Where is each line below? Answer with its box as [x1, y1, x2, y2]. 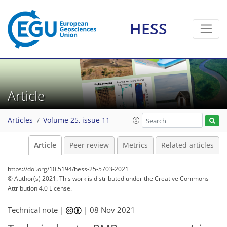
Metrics [122, 141, 148, 150]
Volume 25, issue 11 [43, 116, 110, 125]
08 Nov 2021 [90, 205, 136, 215]
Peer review [69, 141, 109, 150]
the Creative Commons [144, 174, 209, 183]
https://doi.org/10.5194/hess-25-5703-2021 [8, 165, 129, 173]
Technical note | [8, 205, 66, 215]
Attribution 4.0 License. [8, 184, 72, 193]
